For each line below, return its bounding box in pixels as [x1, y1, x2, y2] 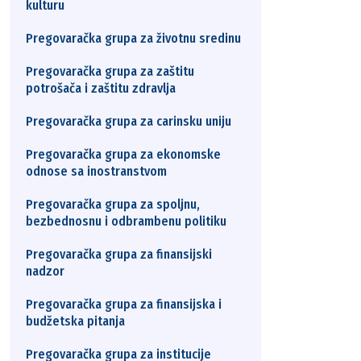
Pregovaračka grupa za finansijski [26, 247, 212, 262]
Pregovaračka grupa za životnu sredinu [26, 31, 241, 46]
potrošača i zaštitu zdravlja [26, 81, 176, 96]
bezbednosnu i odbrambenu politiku [26, 214, 226, 229]
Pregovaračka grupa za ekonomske [26, 147, 221, 162]
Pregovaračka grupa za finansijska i [26, 297, 222, 312]
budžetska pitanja [26, 313, 125, 329]
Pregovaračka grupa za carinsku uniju [26, 114, 231, 129]
